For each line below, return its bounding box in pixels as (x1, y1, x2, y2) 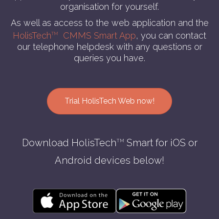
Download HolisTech (22, 136, 116, 149)
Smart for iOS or (124, 136, 197, 149)
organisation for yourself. (60, 1, 159, 12)
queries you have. (74, 52, 145, 63)
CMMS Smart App (58, 30, 136, 41)
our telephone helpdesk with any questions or (17, 41, 202, 52)
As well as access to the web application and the (10, 17, 209, 28)
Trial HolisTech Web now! (65, 96, 154, 106)
